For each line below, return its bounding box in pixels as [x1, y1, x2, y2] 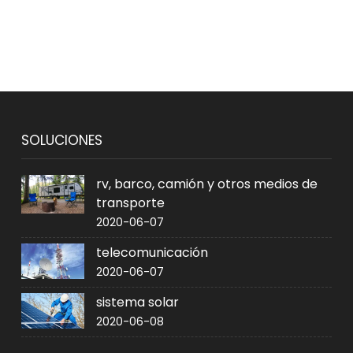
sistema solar [96, 293, 180, 311]
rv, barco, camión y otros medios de [96, 175, 318, 193]
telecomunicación [96, 243, 209, 262]
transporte [96, 194, 165, 212]
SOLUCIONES [21, 131, 103, 150]
